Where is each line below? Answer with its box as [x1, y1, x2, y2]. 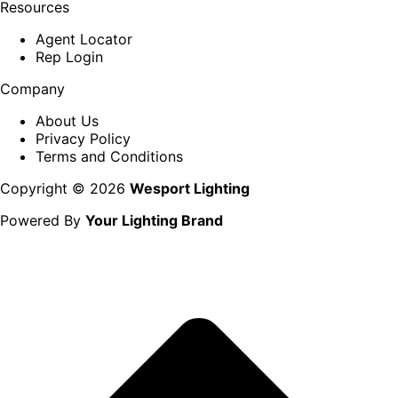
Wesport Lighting [130, 179, 250, 198]
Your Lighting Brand [85, 211, 223, 230]
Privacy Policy [36, 130, 131, 148]
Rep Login [36, 48, 103, 67]
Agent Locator [36, 30, 132, 49]
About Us [36, 112, 99, 131]
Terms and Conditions [36, 147, 183, 166]
